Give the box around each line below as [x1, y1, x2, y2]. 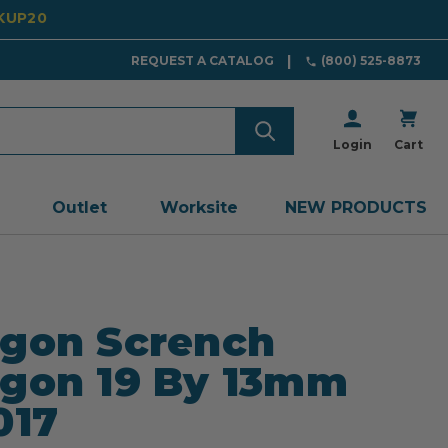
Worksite [160, 197, 239, 217]
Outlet [51, 197, 107, 217]
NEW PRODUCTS [284, 197, 427, 217]
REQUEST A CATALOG [130, 53, 274, 69]
